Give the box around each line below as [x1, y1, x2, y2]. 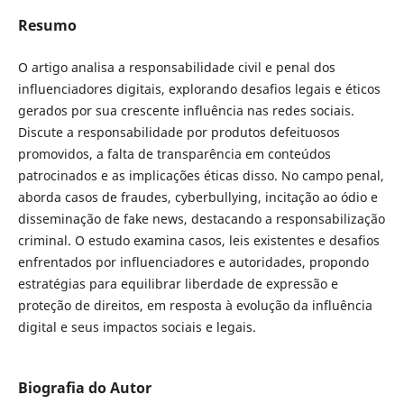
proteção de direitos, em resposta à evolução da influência [17, 296, 372, 314]
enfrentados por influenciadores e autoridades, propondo [17, 252, 369, 271]
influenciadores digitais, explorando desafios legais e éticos [17, 79, 381, 97]
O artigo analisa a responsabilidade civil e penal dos [17, 58, 335, 76]
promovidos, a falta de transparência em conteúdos [17, 144, 331, 162]
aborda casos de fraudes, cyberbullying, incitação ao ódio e [17, 188, 378, 206]
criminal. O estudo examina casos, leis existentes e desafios [17, 231, 380, 249]
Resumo [17, 14, 77, 35]
